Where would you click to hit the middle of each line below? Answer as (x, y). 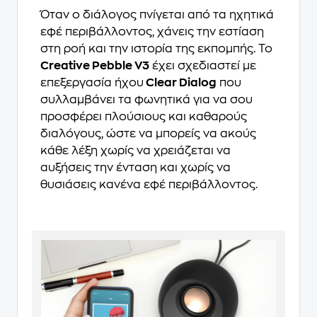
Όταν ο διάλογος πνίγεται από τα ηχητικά (157, 15)
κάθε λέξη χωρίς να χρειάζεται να (136, 151)
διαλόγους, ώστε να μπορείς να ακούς (148, 134)
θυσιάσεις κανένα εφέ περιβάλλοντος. (149, 185)
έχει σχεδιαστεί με (203, 66)
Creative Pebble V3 (95, 66)
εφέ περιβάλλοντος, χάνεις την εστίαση (152, 32)
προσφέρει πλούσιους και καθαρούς (144, 117)
